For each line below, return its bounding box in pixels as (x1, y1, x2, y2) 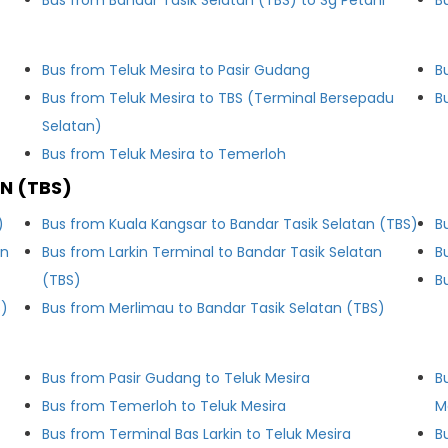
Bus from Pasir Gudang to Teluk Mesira (42, 368, 311, 388)
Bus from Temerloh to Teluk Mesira (42, 396, 287, 416)
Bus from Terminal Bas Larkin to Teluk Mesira (246, 424, 352, 444)
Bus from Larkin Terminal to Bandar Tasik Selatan (42, 242, 383, 262)
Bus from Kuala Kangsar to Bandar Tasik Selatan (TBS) (42, 214, 419, 234)
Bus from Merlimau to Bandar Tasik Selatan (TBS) (42, 298, 386, 318)
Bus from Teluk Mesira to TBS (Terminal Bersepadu (42, 88, 395, 108)
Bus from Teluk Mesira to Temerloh (42, 144, 287, 164)
